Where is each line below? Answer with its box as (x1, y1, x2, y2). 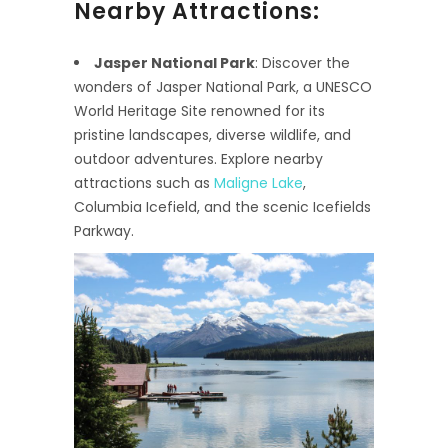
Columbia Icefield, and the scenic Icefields (74, 196, 371, 217)
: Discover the (255, 52, 350, 73)
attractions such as (74, 172, 214, 193)
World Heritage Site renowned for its (74, 100, 325, 121)
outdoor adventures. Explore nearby (74, 148, 323, 169)
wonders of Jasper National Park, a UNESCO (74, 76, 372, 97)
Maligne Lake (214, 172, 303, 193)
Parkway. (74, 220, 134, 241)
